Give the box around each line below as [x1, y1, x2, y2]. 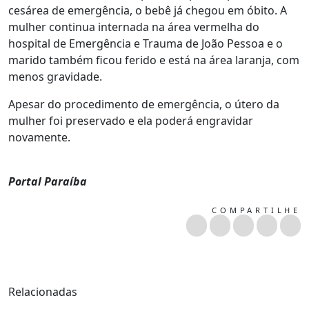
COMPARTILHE [212, 204, 301, 215]
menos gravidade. [8, 68, 102, 84]
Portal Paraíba [8, 173, 87, 189]
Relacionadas [8, 283, 77, 299]
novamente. [8, 129, 70, 145]
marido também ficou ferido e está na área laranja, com [8, 52, 299, 68]
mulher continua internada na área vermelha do [8, 19, 259, 34]
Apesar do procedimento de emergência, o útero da [8, 96, 279, 112]
